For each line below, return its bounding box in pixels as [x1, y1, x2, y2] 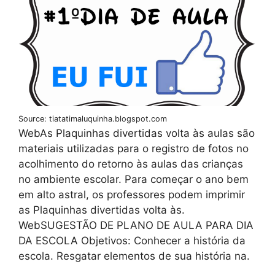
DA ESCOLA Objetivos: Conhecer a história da [18, 234, 246, 247]
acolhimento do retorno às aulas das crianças [18, 157, 243, 170]
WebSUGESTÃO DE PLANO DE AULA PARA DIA [18, 219, 254, 231]
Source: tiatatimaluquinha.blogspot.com [18, 114, 167, 123]
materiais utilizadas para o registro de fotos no [18, 142, 249, 155]
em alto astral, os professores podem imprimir [18, 188, 245, 201]
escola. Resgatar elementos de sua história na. [18, 249, 250, 262]
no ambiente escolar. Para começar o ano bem [18, 172, 249, 185]
